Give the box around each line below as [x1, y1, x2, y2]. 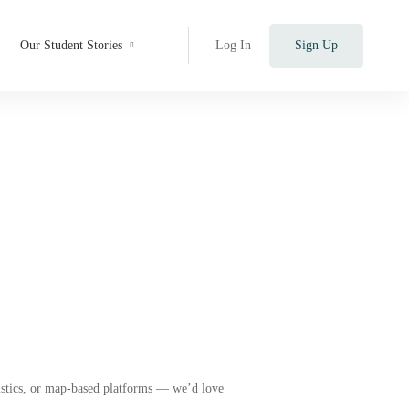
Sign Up [295, 38, 338, 52]
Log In [215, 38, 251, 52]
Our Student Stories [20, 38, 122, 52]
